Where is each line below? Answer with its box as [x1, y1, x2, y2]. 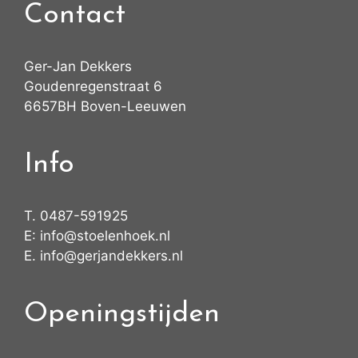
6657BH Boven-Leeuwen [24, 98, 186, 115]
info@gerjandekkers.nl [40, 248, 183, 265]
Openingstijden [24, 300, 220, 329]
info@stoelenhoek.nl [40, 228, 170, 245]
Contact [24, 2, 125, 30]
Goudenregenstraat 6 [24, 78, 162, 95]
